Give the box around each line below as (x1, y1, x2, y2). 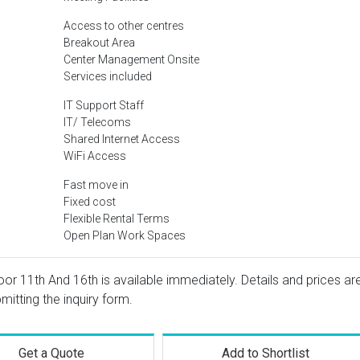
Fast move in (63, 178, 129, 191)
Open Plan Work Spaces (63, 229, 186, 242)
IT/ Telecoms (63, 116, 131, 129)
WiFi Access (63, 149, 126, 162)
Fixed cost (63, 195, 116, 208)
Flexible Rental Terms (63, 212, 170, 225)
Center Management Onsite (63, 53, 199, 66)
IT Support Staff (63, 99, 144, 112)
